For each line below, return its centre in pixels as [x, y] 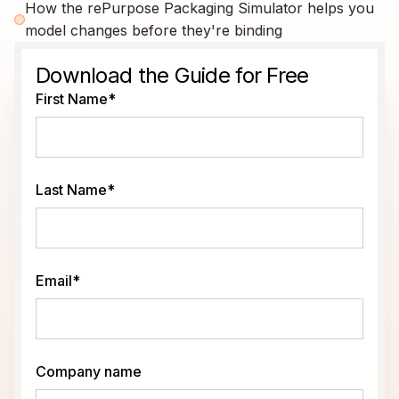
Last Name [71, 189]
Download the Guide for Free [172, 75]
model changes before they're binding [154, 30]
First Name [72, 98]
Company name [89, 371]
